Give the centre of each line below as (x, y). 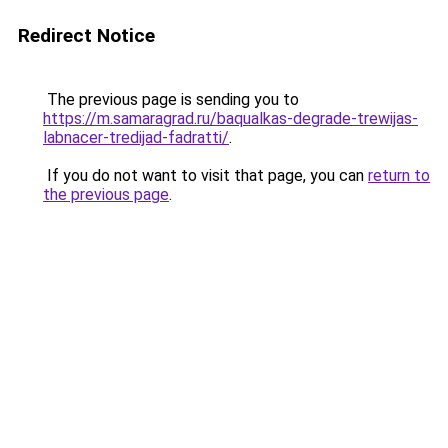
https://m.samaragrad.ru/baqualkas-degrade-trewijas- (230, 118)
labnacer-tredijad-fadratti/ (136, 137)
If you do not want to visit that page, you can (205, 175)
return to (399, 175)
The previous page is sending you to (171, 99)
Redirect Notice (86, 35)
